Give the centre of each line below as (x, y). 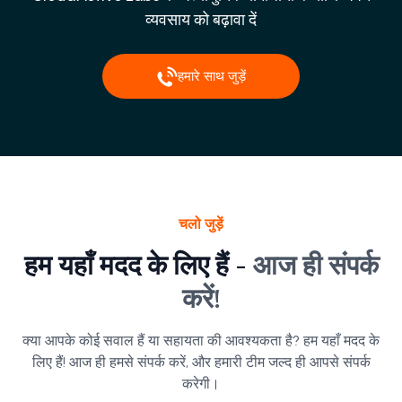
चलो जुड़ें (201, 224)
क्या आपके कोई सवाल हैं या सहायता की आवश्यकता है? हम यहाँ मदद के (201, 341)
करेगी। (201, 384)
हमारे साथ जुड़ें (211, 77)
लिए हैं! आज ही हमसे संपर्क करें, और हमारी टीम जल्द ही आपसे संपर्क (201, 363)
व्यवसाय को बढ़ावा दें (201, 20)
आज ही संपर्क (315, 267)
